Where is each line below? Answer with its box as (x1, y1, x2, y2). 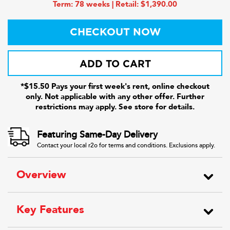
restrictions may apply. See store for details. (35, 102, 195, 112)
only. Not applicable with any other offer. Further (26, 91, 204, 102)
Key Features (16, 202, 84, 217)
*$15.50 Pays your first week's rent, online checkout (21, 81, 209, 91)
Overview (16, 167, 66, 182)
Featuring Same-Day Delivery (37, 129, 158, 140)
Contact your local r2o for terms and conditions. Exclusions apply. (37, 142, 215, 149)
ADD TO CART (79, 60, 151, 69)
